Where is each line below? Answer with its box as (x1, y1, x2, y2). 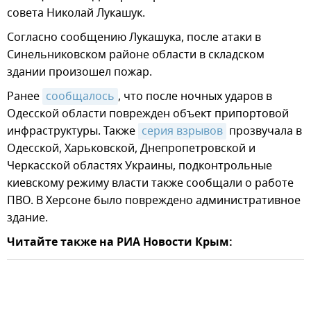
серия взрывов (142, 123, 223, 140)
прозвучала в (226, 123, 302, 140)
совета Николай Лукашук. (7, 5, 145, 22)
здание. (7, 210, 48, 227)
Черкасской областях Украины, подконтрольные (7, 158, 272, 175)
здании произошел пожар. (7, 64, 152, 81)
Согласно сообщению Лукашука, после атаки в (7, 29, 261, 47)
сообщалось (46, 88, 115, 106)
